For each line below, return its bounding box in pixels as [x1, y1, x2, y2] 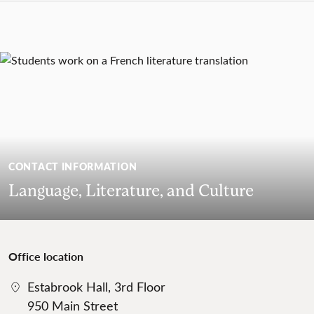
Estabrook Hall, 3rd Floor [27, 278, 165, 295]
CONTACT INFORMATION [8, 158, 137, 173]
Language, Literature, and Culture [8, 179, 254, 200]
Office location [8, 247, 83, 264]
